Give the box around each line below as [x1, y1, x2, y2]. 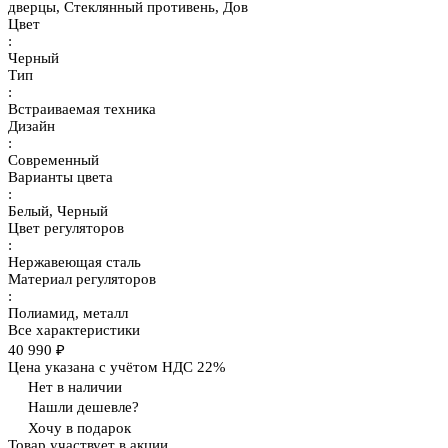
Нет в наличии [28, 379, 122, 396]
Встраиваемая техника [8, 101, 156, 118]
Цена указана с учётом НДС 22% [8, 359, 226, 376]
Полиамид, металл [8, 305, 128, 322]
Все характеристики [8, 322, 140, 339]
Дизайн [8, 118, 55, 135]
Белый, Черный [8, 203, 108, 220]
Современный [8, 152, 99, 169]
